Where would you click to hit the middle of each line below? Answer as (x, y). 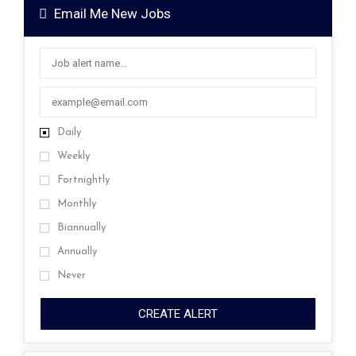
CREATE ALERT (178, 314)
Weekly (74, 157)
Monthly (77, 204)
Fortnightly (83, 180)
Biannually (81, 228)
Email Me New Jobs (111, 14)
